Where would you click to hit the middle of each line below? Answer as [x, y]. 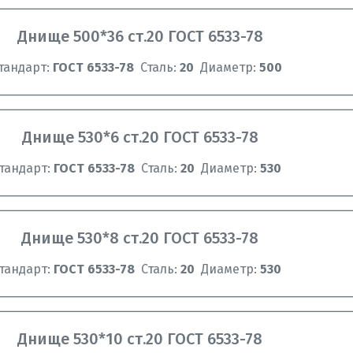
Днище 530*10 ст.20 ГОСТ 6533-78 [140, 339]
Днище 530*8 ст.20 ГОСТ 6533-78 [140, 238]
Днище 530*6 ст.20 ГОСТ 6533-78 [140, 137]
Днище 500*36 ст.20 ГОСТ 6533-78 [140, 36]
